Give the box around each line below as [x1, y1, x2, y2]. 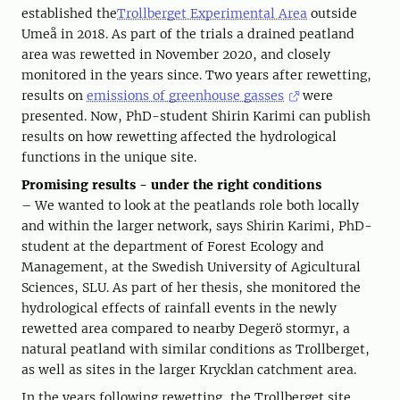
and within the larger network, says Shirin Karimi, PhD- [21, 218, 372, 235]
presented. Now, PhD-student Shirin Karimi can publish [21, 108, 371, 125]
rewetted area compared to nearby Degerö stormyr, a [21, 321, 350, 337]
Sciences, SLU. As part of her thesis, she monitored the [21, 279, 361, 296]
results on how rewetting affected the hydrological [21, 129, 337, 146]
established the [21, 5, 117, 22]
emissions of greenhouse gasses [87, 87, 284, 104]
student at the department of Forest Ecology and [21, 238, 324, 255]
